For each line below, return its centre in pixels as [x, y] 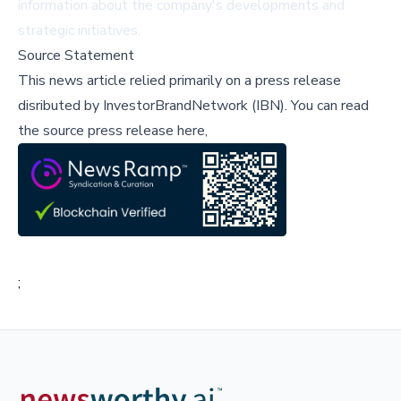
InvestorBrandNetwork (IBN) [194, 106]
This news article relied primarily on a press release [179, 81]
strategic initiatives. [79, 31]
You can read [328, 106]
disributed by [60, 106]
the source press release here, [113, 131]
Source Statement [76, 56]
